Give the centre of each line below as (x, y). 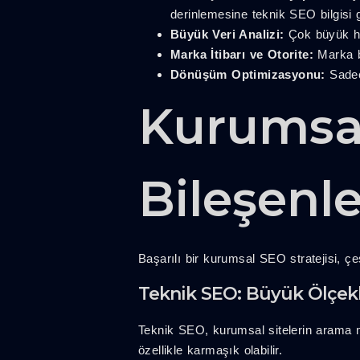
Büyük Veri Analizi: (227, 35)
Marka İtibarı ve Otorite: (242, 55)
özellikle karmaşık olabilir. (211, 350)
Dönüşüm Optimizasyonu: (248, 75)
